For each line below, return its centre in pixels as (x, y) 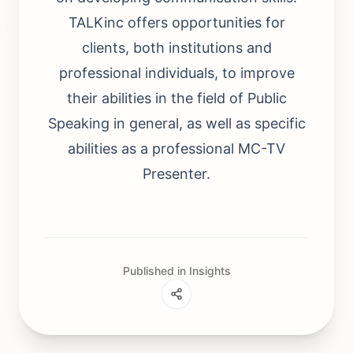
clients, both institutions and (176, 48)
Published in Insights (176, 271)
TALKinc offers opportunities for (176, 22)
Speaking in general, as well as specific (176, 123)
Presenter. (176, 174)
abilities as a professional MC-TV (176, 149)
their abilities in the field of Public (176, 98)
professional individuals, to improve (176, 73)
